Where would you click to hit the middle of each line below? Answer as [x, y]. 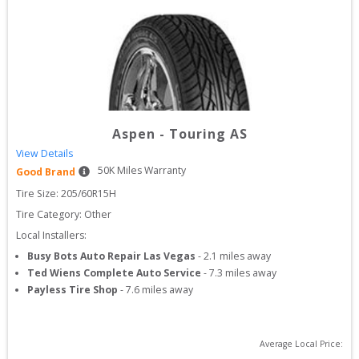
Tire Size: [38, 194]
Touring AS [208, 134]
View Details [44, 153]
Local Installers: [51, 235]
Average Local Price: [301, 344]
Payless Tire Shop [73, 290]
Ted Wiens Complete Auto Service [114, 273]
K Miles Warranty [147, 170]
